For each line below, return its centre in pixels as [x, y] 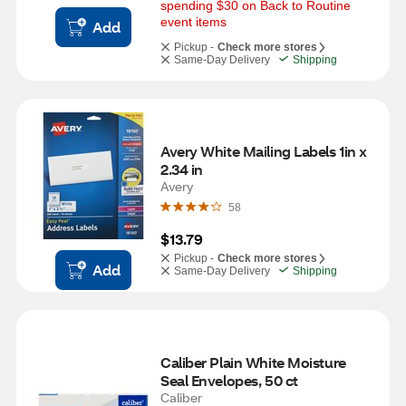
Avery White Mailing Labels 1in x [264, 151]
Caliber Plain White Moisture [253, 362]
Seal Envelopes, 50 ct [229, 380]
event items [193, 22]
